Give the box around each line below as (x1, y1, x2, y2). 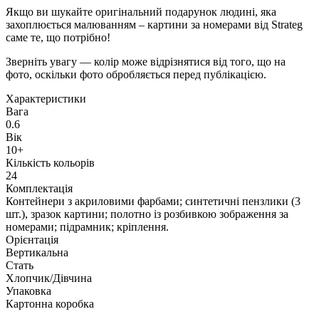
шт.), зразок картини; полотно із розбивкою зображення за (6, 208, 288, 221)
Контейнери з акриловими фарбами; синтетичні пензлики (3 (6, 195, 300, 208)
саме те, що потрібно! (6, 31, 110, 44)
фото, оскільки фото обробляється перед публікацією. (6, 68, 266, 81)
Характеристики (6, 93, 86, 105)
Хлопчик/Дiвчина (6, 272, 92, 285)
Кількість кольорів (6, 157, 95, 169)
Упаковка (6, 285, 51, 298)
